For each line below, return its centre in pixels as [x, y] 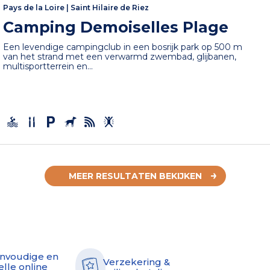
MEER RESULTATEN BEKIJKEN [135, 176]
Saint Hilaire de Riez [110, 8]
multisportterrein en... [48, 67]
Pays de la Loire [34, 8]
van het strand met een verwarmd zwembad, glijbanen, [120, 57]
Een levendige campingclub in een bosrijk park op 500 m [123, 47]
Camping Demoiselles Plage [116, 27]
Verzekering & [137, 262]
